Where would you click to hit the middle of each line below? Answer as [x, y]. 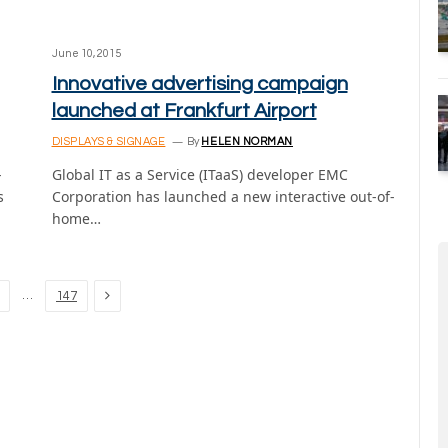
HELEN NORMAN [247, 141]
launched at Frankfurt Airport [184, 111]
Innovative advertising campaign [199, 84]
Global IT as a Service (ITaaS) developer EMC [199, 174]
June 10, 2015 [86, 53]
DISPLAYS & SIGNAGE [108, 141]
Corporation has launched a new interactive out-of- [223, 196]
